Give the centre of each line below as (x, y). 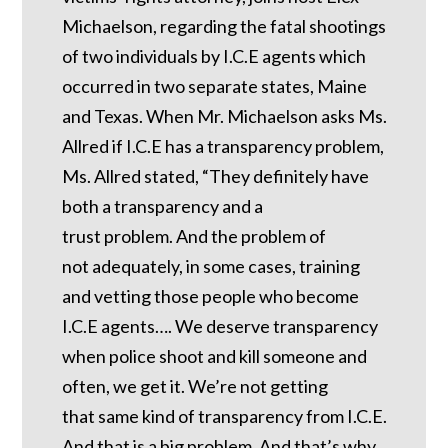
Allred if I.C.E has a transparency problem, (223, 146)
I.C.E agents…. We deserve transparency (220, 326)
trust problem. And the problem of (194, 236)
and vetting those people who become (211, 296)
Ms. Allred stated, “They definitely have (216, 176)
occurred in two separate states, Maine (215, 86)
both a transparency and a (163, 206)
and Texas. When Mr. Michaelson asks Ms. (225, 116)
